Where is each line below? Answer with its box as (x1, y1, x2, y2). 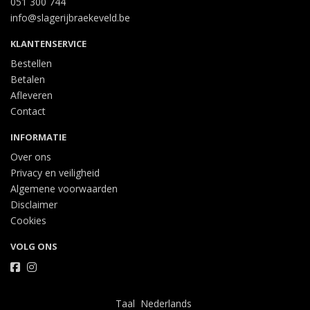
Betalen (10, 73, 45, 86)
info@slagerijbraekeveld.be (10, 11, 130, 24)
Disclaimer (10, 198, 57, 211)
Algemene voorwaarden (10, 182, 118, 195)
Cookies (10, 214, 46, 227)
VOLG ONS (10, 240, 57, 253)
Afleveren (10, 89, 53, 102)
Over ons (10, 150, 51, 163)
